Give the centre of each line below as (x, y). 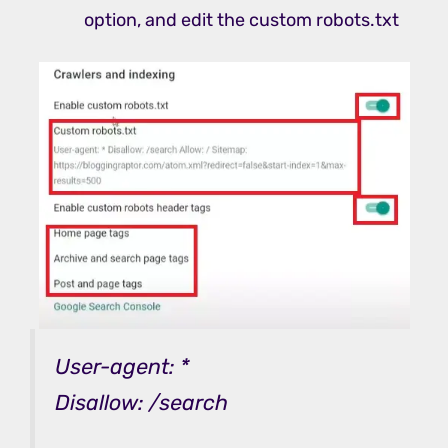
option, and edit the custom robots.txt (241, 19)
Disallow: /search (141, 402)
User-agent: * (122, 366)
